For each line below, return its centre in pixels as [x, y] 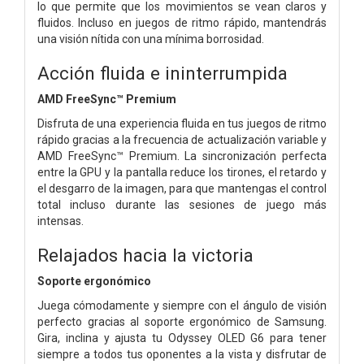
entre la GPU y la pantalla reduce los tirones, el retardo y [182, 172]
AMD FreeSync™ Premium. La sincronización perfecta [182, 156]
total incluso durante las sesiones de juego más [182, 204]
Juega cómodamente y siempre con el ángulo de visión [182, 305]
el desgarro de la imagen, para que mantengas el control [182, 188]
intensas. [61, 221]
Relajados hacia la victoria [145, 255]
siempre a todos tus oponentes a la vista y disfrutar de [182, 354]
